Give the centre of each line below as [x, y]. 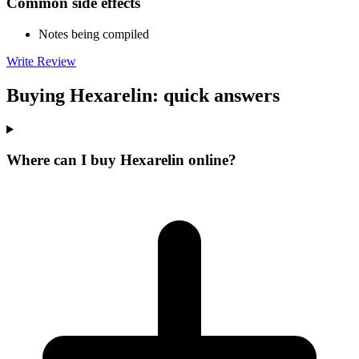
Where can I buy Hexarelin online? [121, 160]
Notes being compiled [94, 34]
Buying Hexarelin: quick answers [143, 95]
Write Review [41, 61]
